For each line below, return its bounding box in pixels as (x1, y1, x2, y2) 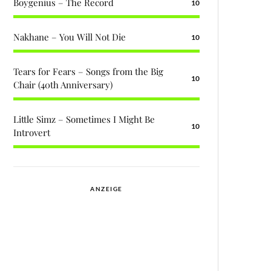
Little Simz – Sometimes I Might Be (13, 113, 155, 125)
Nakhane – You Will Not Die (13, 31, 126, 43)
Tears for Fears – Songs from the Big (13, 65, 163, 77)
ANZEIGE (90, 185, 123, 192)
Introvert (13, 126, 50, 139)
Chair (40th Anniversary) (13, 79, 113, 91)
